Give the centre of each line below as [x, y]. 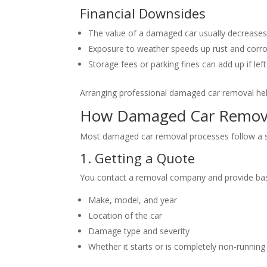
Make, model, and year [133, 200]
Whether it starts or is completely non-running [177, 247]
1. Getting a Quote [138, 158]
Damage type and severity [139, 231]
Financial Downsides [143, 13]
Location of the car [125, 216]
